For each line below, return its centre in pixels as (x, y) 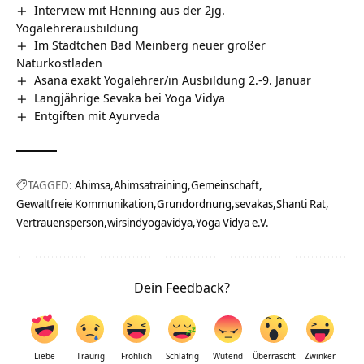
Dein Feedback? (182, 287)
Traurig (90, 355)
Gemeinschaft (225, 184)
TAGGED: (50, 184)
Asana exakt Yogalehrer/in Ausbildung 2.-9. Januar (173, 80)
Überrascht (274, 355)
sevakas (254, 203)
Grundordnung (194, 203)
